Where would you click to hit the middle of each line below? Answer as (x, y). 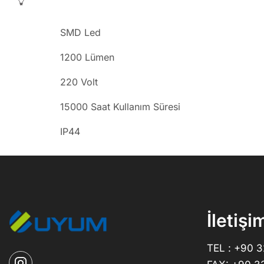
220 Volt (79, 82)
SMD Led (80, 32)
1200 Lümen (87, 57)
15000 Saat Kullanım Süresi (120, 106)
